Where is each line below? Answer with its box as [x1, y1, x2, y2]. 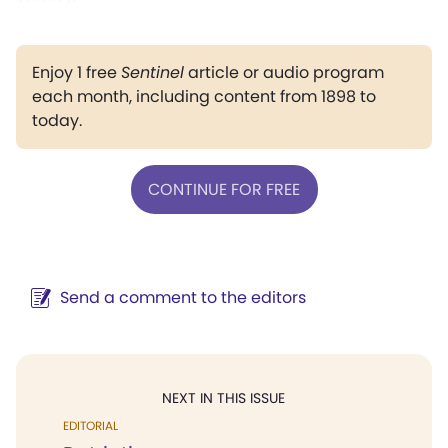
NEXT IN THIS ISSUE [162, 388, 285, 408]
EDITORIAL [63, 417, 118, 434]
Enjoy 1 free [32, 61, 121, 84]
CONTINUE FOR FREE [148, 177, 300, 201]
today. [32, 109, 82, 132]
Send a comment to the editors [60, 286, 306, 309]
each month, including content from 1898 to [32, 85, 376, 108]
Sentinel [121, 61, 184, 84]
